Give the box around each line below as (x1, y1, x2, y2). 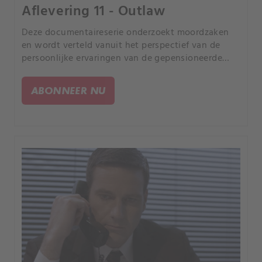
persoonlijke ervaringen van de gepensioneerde (22, 51, 222, 67)
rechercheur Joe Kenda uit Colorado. (22, 64, 175, 80)
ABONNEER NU (31, 84, 106, 97)
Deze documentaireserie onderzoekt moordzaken (22, 25, 229, 41)
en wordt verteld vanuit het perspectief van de (22, 38, 220, 54)
